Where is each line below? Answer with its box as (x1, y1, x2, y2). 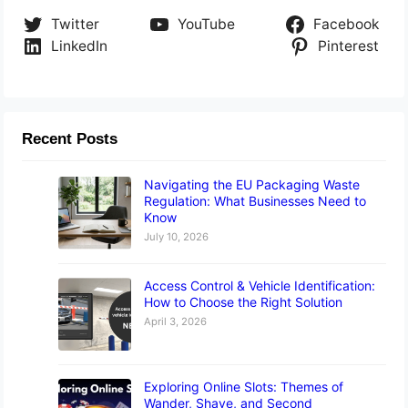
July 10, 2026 (144, 229, 209, 243)
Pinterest (317, 36, 379, 55)
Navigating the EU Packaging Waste (144, 176, 361, 192)
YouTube (178, 15, 235, 33)
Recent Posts (22, 129, 118, 148)
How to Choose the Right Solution (144, 293, 343, 310)
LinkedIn (51, 36, 108, 55)
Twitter (51, 15, 100, 33)
